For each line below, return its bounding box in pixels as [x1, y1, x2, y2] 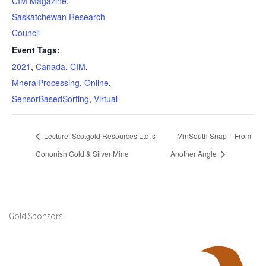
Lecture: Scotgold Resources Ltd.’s [42, 131, 156, 141]
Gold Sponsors [9, 210, 62, 221]
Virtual [94, 93, 118, 104]
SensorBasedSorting [12, 93, 89, 104]
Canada [36, 61, 65, 72]
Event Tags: [12, 44, 60, 56]
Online [84, 77, 109, 88]
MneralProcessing [12, 77, 80, 88]
